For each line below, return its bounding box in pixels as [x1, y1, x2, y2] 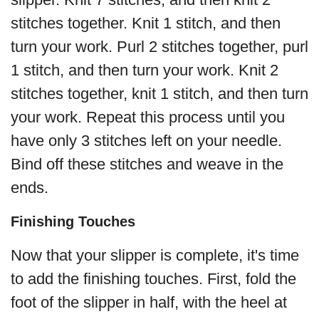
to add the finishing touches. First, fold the [11, 270, 296, 288]
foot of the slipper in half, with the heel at [11, 293, 287, 312]
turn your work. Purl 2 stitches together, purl [11, 38, 308, 56]
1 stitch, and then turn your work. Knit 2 [11, 61, 278, 80]
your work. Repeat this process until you [11, 108, 285, 127]
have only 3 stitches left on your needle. [11, 132, 282, 150]
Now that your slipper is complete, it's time [11, 246, 299, 265]
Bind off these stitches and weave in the [11, 155, 283, 174]
